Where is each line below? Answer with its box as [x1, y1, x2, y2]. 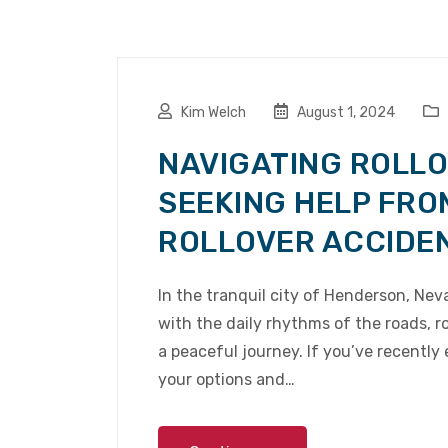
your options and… [158, 370, 295, 390]
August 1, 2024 [294, 104, 395, 122]
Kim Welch [181, 104, 246, 122]
